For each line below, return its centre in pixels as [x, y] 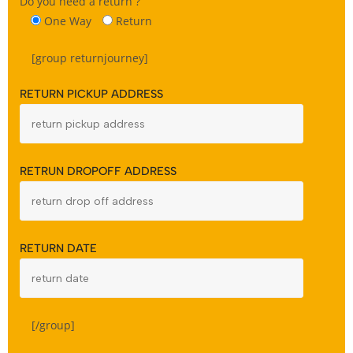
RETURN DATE [58, 248]
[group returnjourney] [90, 58]
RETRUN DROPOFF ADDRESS [98, 171]
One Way [68, 21]
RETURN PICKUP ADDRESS [91, 94]
